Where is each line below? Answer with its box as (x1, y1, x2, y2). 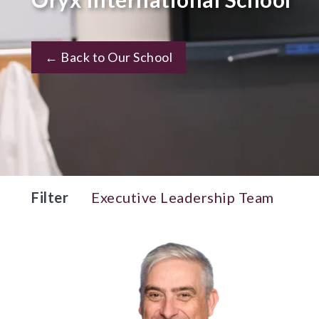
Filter (31, 188, 68, 206)
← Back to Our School (45, 48, 172, 65)
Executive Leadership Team (91, 188, 274, 206)
